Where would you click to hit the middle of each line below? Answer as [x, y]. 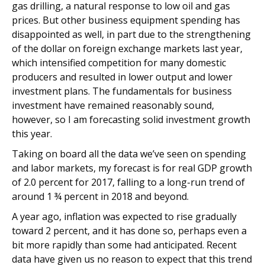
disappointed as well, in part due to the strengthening [131, 34]
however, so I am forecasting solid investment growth [131, 119]
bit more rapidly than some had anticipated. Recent [124, 245]
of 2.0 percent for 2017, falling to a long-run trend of [128, 182]
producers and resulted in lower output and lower [122, 77]
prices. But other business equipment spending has [126, 20]
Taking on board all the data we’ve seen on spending [129, 154]
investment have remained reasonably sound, [113, 105]
